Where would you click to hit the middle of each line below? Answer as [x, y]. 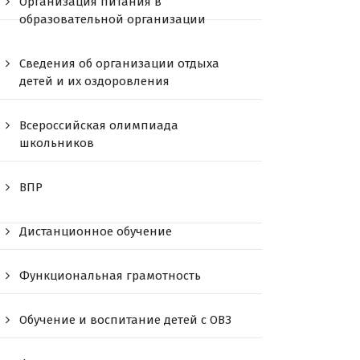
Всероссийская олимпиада [99, 125]
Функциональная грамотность [110, 275]
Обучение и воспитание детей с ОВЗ [126, 319]
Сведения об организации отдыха [120, 63]
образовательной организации [113, 19]
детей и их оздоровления [95, 81]
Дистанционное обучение [96, 231]
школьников [57, 143]
